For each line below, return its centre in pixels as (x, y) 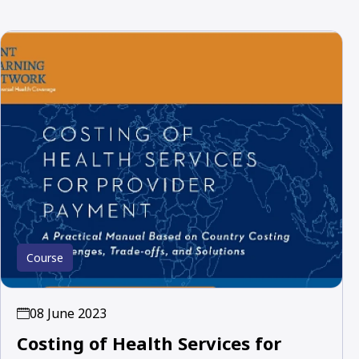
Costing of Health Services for (149, 343)
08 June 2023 (68, 313)
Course (45, 257)
